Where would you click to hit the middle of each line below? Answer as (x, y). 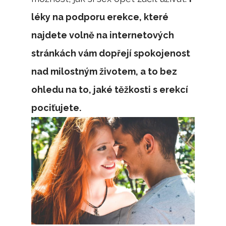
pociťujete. (56, 108)
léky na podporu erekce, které (100, 17)
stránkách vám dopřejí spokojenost (111, 53)
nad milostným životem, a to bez (104, 71)
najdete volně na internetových (103, 35)
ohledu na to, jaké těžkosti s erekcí (110, 90)
